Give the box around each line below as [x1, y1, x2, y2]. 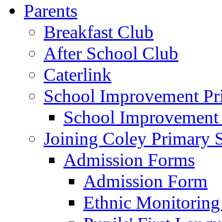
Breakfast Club [44, 21, 154, 42]
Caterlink [44, 64, 111, 85]
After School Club [44, 43, 178, 63]
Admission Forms [63, 149, 195, 170]
